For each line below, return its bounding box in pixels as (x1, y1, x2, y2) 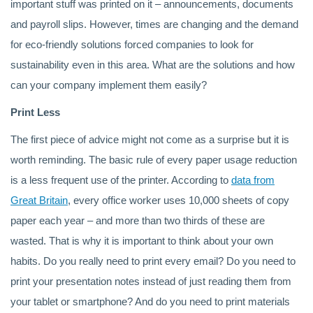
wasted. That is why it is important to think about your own (10, 235, 273, 247)
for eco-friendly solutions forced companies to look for (10, 38, 254, 50)
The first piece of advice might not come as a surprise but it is (10, 133, 289, 145)
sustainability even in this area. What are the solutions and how (10, 59, 295, 71)
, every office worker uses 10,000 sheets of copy (68, 194, 289, 206)
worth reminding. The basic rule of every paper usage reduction (10, 154, 297, 166)
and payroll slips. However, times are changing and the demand (10, 18, 298, 30)
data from (231, 174, 275, 186)
